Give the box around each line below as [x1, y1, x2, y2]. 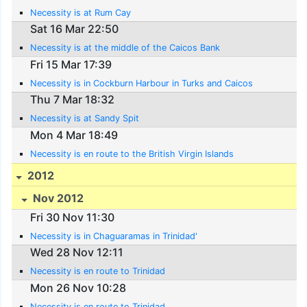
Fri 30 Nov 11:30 [30, 210, 115, 224]
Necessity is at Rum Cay [30, 7, 132, 18]
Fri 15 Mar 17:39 [30, 57, 112, 71]
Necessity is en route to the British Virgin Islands [30, 148, 234, 159]
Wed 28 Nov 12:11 [30, 245, 124, 260]
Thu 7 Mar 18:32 [30, 93, 115, 107]
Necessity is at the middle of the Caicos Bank [30, 42, 221, 53]
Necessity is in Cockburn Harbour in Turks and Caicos [30, 77, 254, 88]
